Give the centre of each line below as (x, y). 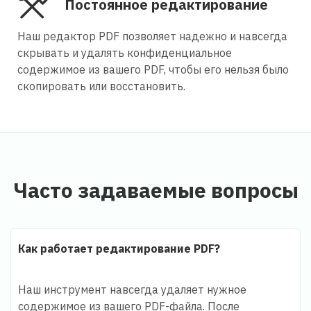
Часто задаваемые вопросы (155, 190)
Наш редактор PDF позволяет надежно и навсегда (152, 36)
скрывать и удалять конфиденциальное (125, 52)
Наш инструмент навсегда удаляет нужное (132, 289)
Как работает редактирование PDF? (119, 248)
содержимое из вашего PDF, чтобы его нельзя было (153, 69)
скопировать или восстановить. (101, 86)
